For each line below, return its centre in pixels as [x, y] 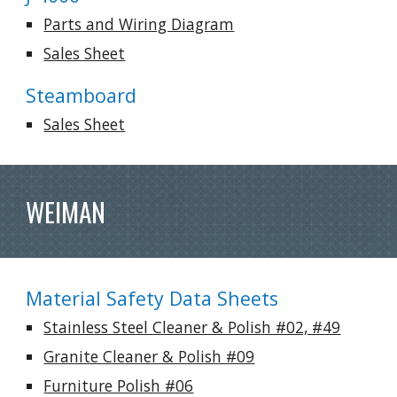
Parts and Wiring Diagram [139, 24]
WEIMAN [66, 211]
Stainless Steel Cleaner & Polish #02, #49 [192, 327]
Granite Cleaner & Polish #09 [149, 356]
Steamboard [82, 95]
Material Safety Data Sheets [152, 298]
